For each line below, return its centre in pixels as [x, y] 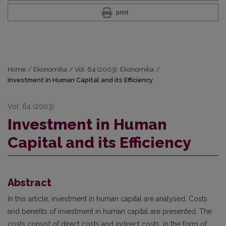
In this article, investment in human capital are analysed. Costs [107, 199]
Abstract [30, 183]
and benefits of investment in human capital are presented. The [110, 211]
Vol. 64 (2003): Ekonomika [115, 69]
